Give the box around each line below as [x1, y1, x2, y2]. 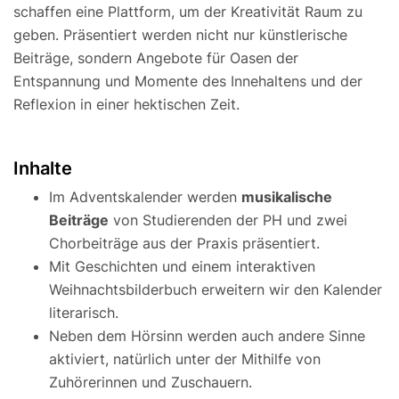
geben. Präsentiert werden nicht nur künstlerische [13, 26, 347, 45]
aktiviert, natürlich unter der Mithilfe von [49, 350, 321, 369]
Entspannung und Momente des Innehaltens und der [13, 72, 362, 91]
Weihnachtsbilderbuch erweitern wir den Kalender [49, 281, 382, 299]
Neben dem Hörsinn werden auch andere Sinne [49, 327, 365, 346]
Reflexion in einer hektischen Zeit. [13, 95, 240, 114]
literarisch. [49, 304, 118, 322]
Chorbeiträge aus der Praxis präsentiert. [49, 234, 320, 253]
